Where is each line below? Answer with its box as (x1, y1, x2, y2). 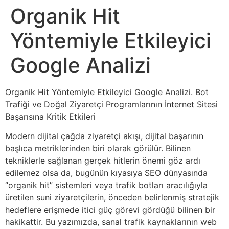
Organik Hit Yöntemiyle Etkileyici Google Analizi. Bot (5, 87, 209, 97)
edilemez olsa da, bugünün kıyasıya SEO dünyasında (5, 168, 208, 178)
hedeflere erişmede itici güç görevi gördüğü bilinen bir (5, 204, 215, 215)
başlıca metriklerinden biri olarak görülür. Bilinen (5, 143, 191, 154)
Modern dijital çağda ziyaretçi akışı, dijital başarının (5, 131, 203, 142)
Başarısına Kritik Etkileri (5, 111, 96, 122)
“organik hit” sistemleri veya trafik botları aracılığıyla (5, 180, 208, 191)
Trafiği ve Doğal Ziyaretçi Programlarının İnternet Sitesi (5, 99, 218, 109)
